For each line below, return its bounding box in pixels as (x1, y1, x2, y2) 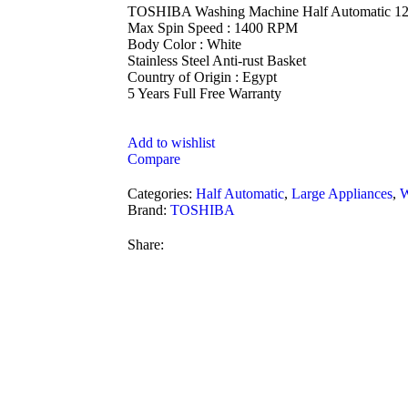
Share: (127, 236, 164, 252)
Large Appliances (291, 185, 393, 201)
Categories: (127, 185, 192, 201)
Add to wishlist (127, 134, 215, 150)
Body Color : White (127, 36, 241, 52)
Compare (127, 150, 180, 167)
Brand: (127, 201, 170, 218)
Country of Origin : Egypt (127, 68, 277, 85)
